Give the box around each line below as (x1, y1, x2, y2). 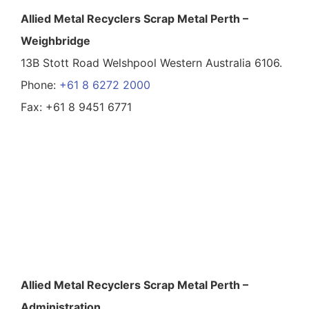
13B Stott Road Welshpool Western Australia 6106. (21, 56, 282, 70)
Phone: (21, 78, 59, 92)
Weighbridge (21, 34, 90, 48)
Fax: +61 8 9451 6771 (21, 100, 132, 114)
